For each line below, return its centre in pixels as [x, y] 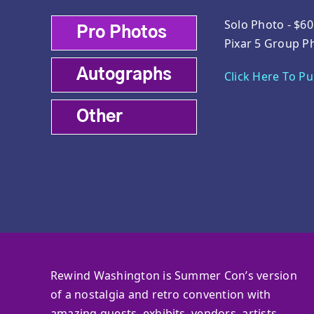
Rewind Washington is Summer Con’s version [173, 275]
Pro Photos [121, 33]
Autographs [124, 75]
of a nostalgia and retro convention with [161, 294]
